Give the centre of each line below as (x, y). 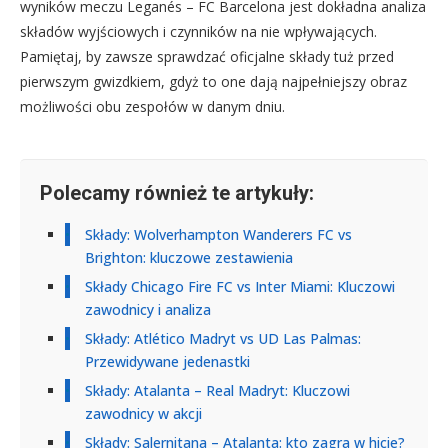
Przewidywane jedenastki (167, 361)
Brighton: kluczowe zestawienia (189, 257)
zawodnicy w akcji (143, 413)
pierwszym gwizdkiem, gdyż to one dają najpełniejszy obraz (213, 81)
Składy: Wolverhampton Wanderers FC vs (218, 234)
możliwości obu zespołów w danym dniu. (152, 106)
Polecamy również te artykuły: (177, 192)
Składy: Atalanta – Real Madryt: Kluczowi (217, 390)
